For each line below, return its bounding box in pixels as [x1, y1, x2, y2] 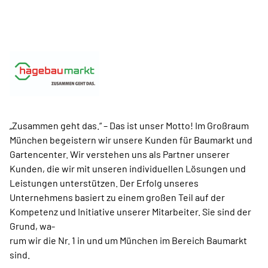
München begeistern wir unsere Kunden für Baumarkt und [10, 134, 252, 146]
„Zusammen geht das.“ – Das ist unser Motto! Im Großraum [10, 120, 249, 132]
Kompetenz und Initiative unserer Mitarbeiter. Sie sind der [10, 206, 251, 218]
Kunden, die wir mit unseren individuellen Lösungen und [10, 163, 246, 175]
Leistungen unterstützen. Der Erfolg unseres [10, 177, 199, 189]
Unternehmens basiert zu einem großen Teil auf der [10, 191, 225, 203]
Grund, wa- [10, 220, 55, 232]
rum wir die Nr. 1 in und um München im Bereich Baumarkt [10, 234, 247, 246]
